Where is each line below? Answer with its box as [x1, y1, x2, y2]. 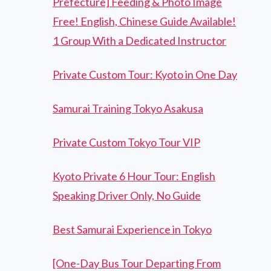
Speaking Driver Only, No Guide [53, 189, 201, 203]
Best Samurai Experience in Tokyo [53, 223, 212, 237]
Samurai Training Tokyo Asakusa [53, 102, 204, 116]
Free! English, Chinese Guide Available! [53, 15, 237, 28]
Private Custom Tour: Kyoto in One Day [53, 68, 238, 82]
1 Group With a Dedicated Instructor [53, 34, 227, 48]
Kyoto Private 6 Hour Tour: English [53, 169, 216, 183]
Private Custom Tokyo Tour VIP [53, 135, 201, 149]
